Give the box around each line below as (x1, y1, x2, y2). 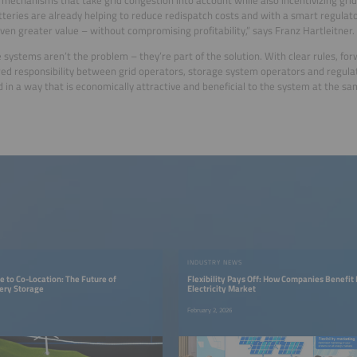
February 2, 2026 (187, 304, 232, 315)
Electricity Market (187, 280, 256, 295)
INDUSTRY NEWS (187, 257, 242, 267)
